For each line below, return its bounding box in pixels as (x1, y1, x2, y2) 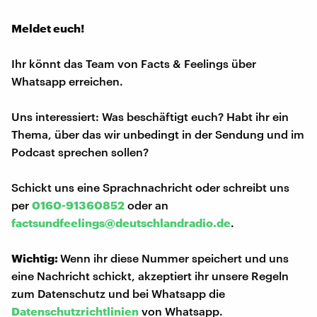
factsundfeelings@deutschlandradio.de (11, 215, 231, 229)
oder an (125, 197, 168, 212)
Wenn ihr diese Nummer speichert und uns (60, 250, 289, 265)
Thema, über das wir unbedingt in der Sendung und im (11, 127, 304, 141)
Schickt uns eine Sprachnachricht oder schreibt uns (11, 180, 289, 194)
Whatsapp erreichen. (11, 74, 123, 88)
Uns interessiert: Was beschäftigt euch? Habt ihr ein (11, 109, 289, 123)
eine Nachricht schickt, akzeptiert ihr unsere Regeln (11, 268, 289, 282)
